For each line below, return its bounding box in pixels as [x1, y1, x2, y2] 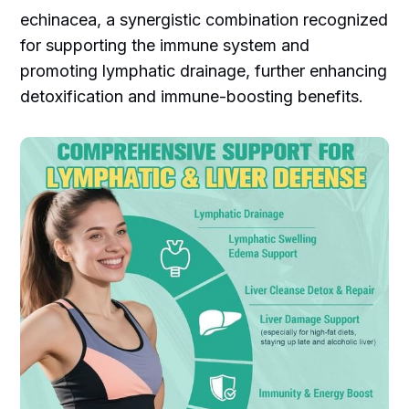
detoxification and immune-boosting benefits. [20, 86, 364, 106]
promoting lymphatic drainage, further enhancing [20, 60, 388, 80]
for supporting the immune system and [20, 35, 310, 55]
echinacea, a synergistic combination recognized [20, 9, 389, 29]
